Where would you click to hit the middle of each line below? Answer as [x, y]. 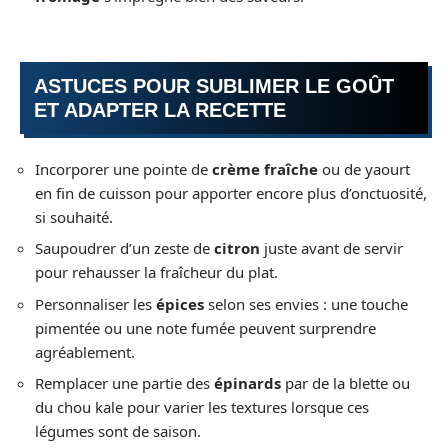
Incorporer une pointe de [123, 168]
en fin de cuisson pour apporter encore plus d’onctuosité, [231, 192]
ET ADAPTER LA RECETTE [160, 110]
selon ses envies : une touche [306, 303]
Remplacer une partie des [124, 383]
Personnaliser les [95, 303]
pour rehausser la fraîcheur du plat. [156, 272]
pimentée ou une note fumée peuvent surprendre [205, 327]
